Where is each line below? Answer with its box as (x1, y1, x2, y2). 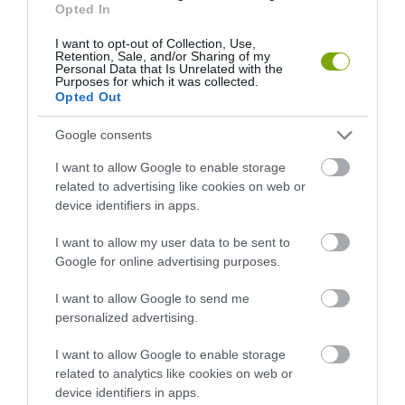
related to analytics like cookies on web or (55, 365, 293, 381)
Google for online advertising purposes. (55, 253, 280, 268)
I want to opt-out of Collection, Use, (55, 35, 256, 51)
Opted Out (55, 89, 122, 104)
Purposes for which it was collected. (55, 73, 259, 89)
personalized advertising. (55, 309, 198, 325)
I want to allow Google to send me (55, 290, 250, 306)
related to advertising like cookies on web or (55, 178, 306, 193)
